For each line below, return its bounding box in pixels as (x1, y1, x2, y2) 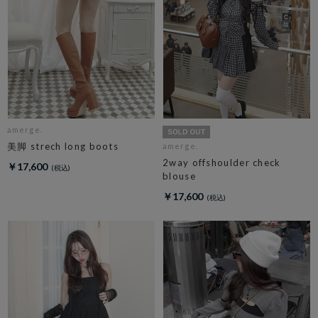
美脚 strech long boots (7, 141, 119, 153)
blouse (163, 170, 196, 182)
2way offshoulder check (163, 157, 281, 169)
